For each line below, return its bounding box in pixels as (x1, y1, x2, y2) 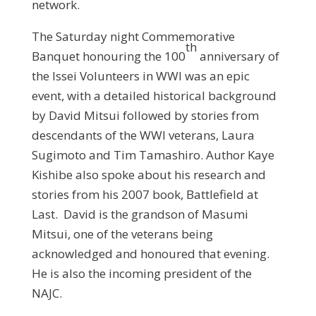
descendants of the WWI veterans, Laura (31, 127, 255, 144)
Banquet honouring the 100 (31, 48, 186, 65)
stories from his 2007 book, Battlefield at (31, 186, 258, 203)
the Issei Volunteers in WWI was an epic (31, 68, 250, 85)
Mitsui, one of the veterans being (31, 226, 213, 243)
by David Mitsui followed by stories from (31, 107, 259, 124)
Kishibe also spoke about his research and (31, 166, 266, 183)
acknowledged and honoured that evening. (31, 245, 269, 262)
